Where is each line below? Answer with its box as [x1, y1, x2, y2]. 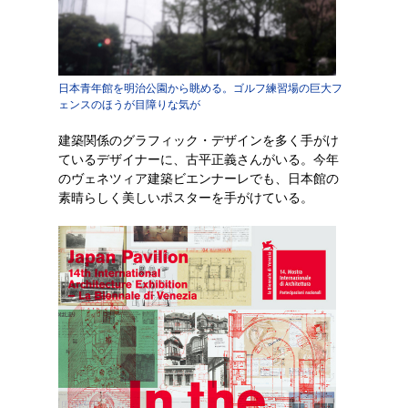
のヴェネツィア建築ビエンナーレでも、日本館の [58, 171, 339, 186]
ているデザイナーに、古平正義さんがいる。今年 [58, 152, 339, 167]
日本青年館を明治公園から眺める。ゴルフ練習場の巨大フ [58, 82, 342, 95]
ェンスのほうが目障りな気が [58, 98, 200, 111]
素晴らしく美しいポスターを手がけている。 [58, 190, 313, 205]
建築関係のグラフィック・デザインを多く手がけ [58, 133, 339, 148]
